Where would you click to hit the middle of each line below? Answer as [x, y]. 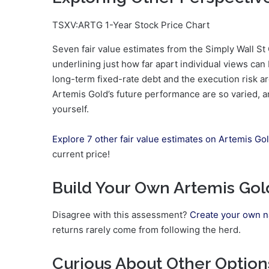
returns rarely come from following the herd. [147, 229]
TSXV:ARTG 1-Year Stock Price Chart [131, 25]
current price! [81, 154]
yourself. [71, 109]
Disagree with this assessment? [121, 214]
